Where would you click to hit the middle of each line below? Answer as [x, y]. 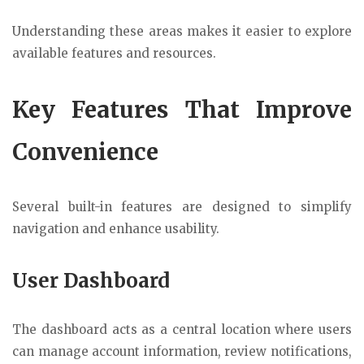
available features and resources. [114, 53]
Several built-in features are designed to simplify [182, 206]
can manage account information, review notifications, [182, 352]
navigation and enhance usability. [116, 228]
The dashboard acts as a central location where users [182, 330]
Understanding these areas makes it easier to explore [182, 31]
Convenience [85, 152]
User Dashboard [91, 281]
